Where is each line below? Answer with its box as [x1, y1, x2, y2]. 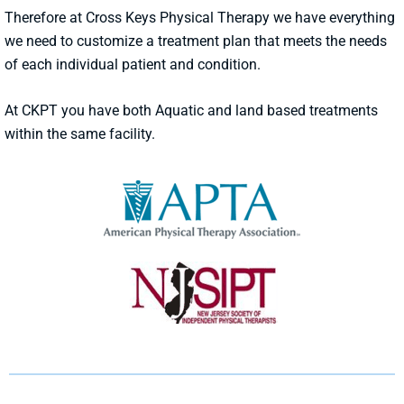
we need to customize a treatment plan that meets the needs [5, 32, 387, 50]
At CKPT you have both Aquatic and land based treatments [5, 102, 378, 120]
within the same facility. [5, 125, 155, 143]
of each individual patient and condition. [5, 55, 261, 73]
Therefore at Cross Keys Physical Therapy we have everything [5, 8, 395, 26]
